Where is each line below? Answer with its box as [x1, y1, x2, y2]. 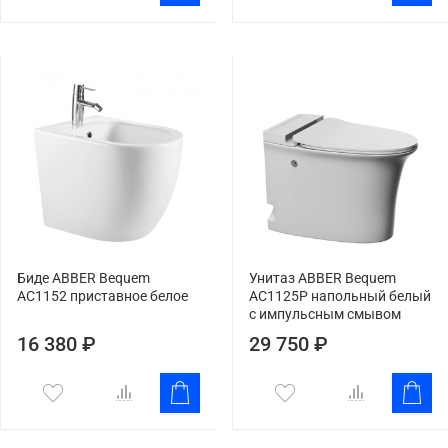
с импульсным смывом [249, 305, 401, 323]
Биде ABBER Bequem [17, 269, 150, 287]
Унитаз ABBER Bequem [249, 269, 396, 287]
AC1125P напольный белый [249, 287, 431, 305]
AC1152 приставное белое [17, 287, 188, 305]
